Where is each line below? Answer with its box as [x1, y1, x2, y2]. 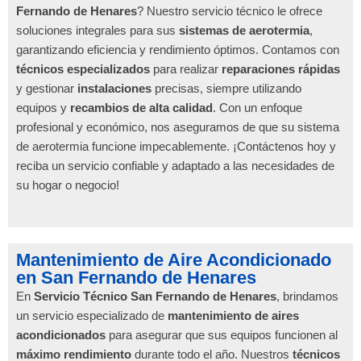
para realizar [150, 62, 222, 77]
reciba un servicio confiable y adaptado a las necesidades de [16, 159, 334, 173]
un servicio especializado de [16, 309, 168, 323]
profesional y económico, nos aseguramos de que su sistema [16, 120, 339, 135]
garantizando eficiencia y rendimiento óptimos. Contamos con [16, 43, 339, 57]
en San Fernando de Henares [16, 268, 256, 288]
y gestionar [16, 81, 77, 96]
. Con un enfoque [213, 101, 302, 115]
